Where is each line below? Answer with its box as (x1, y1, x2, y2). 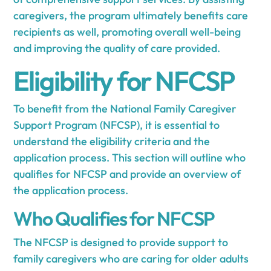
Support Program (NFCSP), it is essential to (13, 117, 220, 132)
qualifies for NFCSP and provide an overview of (13, 166, 241, 181)
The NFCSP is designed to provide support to (13, 235, 229, 249)
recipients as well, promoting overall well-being (13, 24, 241, 39)
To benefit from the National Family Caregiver (13, 101, 237, 116)
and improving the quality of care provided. (13, 41, 221, 55)
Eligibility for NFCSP (13, 63, 235, 98)
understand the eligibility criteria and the (13, 134, 211, 148)
